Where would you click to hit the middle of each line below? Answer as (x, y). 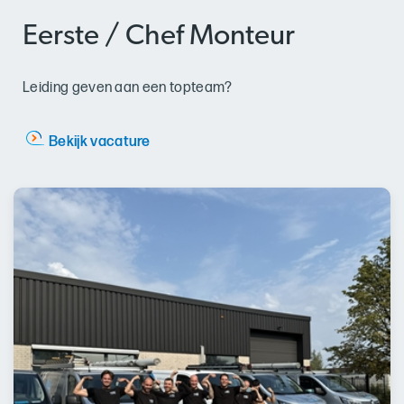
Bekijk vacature (100, 142)
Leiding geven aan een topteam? (128, 87)
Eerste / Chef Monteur (159, 37)
